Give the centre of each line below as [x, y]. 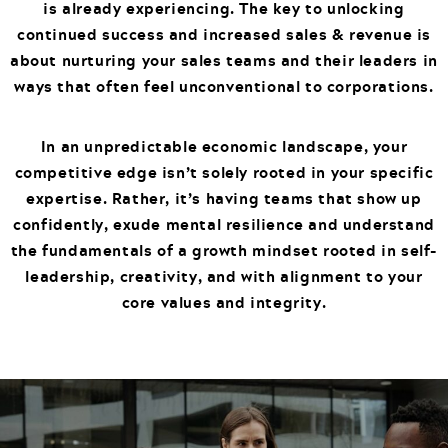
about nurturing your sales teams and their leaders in [224, 60]
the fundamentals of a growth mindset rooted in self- [224, 250]
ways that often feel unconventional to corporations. [224, 86]
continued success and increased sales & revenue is [223, 34]
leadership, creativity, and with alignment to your [224, 276]
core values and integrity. [224, 302]
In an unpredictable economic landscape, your [224, 146]
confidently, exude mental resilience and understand [224, 224]
